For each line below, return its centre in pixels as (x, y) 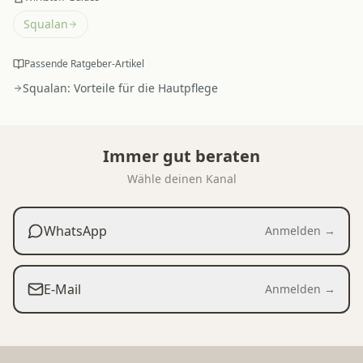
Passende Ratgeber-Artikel (84, 63)
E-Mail (62, 289)
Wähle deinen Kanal (181, 178)
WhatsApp (75, 231)
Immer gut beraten (181, 156)
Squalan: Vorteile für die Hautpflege (120, 88)
